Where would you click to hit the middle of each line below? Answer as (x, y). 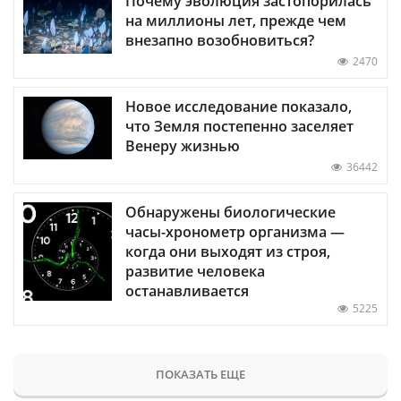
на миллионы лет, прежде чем (236, 20)
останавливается (187, 290)
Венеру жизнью (183, 145)
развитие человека (195, 271)
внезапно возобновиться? (220, 40)
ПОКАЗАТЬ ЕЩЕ (200, 374)
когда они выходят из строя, (228, 251)
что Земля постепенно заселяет (239, 126)
